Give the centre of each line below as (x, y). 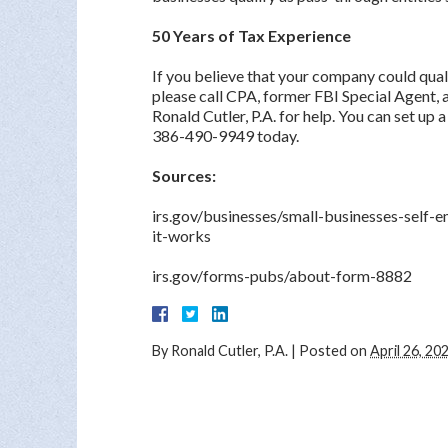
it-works (181, 235)
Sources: (184, 175)
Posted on (334, 350)
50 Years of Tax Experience (251, 35)
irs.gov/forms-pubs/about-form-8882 (282, 275)
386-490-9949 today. (225, 135)
